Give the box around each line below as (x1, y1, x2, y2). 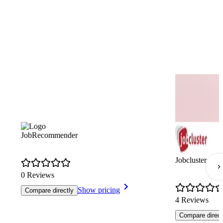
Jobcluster (175, 155, 207, 164)
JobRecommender (21, 130, 78, 139)
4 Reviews (175, 195, 209, 204)
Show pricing (78, 185, 120, 194)
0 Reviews (21, 170, 54, 179)
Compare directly (25, 186, 74, 194)
